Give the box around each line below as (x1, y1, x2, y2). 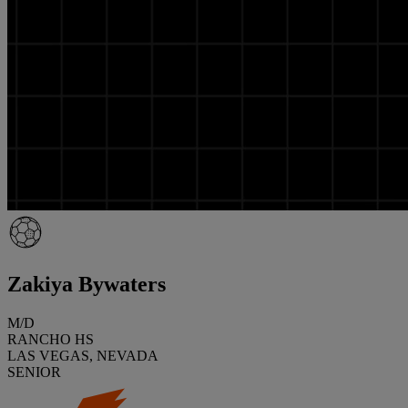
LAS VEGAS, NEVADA (7, 347, 158, 363)
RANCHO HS (7, 331, 94, 347)
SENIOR (7, 363, 61, 380)
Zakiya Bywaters (7, 271, 166, 296)
